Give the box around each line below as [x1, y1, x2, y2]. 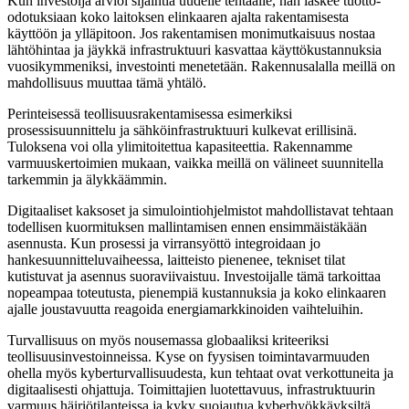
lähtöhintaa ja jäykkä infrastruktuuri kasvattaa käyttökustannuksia [7, 41, 382, 58]
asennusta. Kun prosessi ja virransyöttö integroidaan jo [7, 235, 320, 251]
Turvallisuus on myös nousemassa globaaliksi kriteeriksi [7, 331, 329, 348]
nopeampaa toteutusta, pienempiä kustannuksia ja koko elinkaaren [7, 284, 386, 300]
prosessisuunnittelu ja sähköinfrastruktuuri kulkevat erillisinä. [7, 121, 357, 138]
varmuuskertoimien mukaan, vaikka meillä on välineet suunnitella [7, 154, 383, 171]
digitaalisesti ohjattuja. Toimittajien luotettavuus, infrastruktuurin [7, 381, 375, 397]
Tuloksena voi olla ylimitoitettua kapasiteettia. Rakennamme [7, 138, 352, 154]
